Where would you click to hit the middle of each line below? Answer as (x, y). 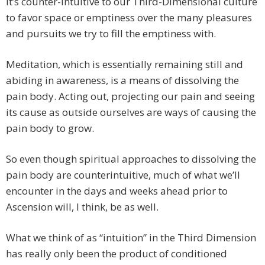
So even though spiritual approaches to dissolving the (131, 159)
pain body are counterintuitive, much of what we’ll (123, 175)
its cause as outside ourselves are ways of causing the (131, 112)
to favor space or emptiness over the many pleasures (129, 18)
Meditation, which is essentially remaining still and (125, 64)
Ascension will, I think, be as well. (82, 207)
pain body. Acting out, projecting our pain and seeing (130, 96)
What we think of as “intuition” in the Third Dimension (131, 238)
